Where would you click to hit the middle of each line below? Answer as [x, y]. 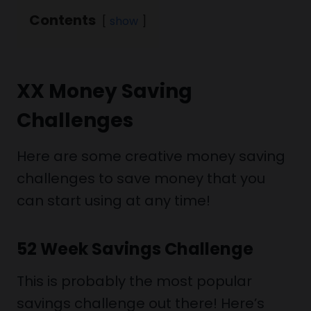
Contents [62, 20]
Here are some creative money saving [151, 156]
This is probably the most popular [134, 281]
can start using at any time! [114, 201]
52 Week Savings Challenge [135, 249]
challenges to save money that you [141, 178]
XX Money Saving [104, 91]
